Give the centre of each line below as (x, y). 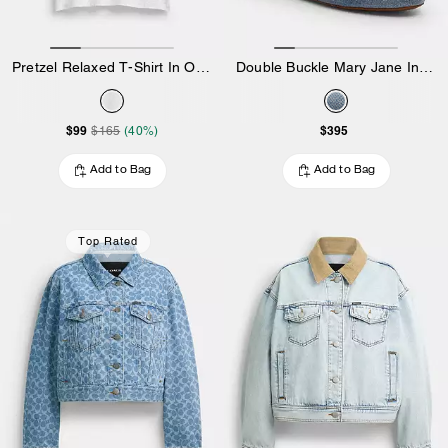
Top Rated (107, 240)
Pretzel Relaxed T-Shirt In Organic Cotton (202, 66)
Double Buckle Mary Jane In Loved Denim (426, 66)
